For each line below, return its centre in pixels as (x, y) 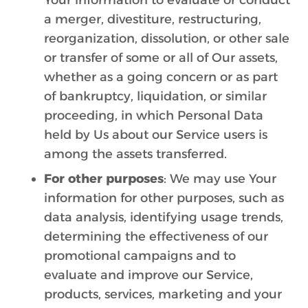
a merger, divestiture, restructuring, (153, 19)
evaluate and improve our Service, (148, 275)
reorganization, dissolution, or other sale (167, 38)
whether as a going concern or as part (161, 77)
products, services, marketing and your (163, 294)
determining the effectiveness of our (156, 236)
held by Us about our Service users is (156, 135)
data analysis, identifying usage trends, (164, 217)
